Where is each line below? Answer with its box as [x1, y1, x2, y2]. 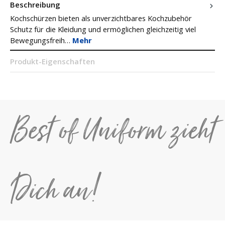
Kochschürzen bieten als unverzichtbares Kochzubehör [10, 13, 192, 23]
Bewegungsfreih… [10, 35, 72, 45]
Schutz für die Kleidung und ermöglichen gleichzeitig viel [10, 24, 196, 34]
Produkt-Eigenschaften [10, 56, 95, 66]
